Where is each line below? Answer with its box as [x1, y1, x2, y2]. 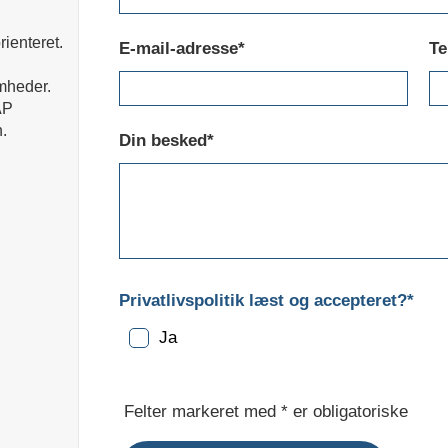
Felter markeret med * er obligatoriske [124, 402, 409, 421]
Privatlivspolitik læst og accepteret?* [119, 291, 415, 310]
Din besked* [119, 131, 215, 150]
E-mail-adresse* [119, 39, 246, 58]
